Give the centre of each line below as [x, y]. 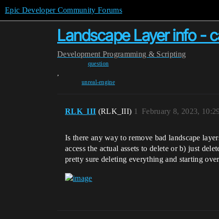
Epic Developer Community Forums [64, 10]
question [98, 64]
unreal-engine [98, 82]
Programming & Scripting [144, 54]
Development [79, 54]
